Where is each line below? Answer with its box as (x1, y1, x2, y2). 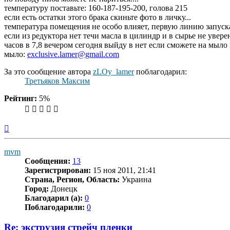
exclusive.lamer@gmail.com (27, 50, 119, 59)
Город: (25, 184, 49, 194)
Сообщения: (25, 157, 70, 166)
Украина (120, 175, 151, 184)
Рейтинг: (4, 94, 37, 103)
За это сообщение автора (4, 67, 93, 76)
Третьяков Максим (25, 76, 90, 86)
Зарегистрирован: (25, 166, 91, 175)
